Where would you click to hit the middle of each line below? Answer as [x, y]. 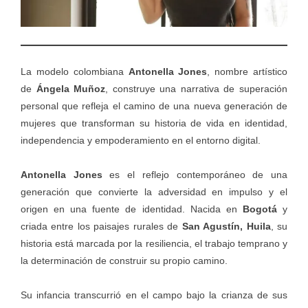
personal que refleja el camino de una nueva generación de [154, 106]
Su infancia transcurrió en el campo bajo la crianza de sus [154, 295]
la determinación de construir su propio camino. [124, 261]
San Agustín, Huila [226, 227]
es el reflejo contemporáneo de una [195, 175]
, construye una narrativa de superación [197, 89]
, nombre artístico [247, 72]
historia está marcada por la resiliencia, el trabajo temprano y [154, 244]
